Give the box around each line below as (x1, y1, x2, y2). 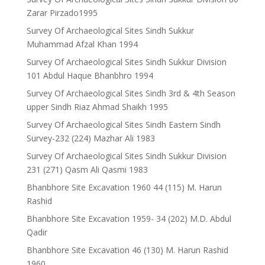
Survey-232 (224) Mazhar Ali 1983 (26, 132, 155, 144)
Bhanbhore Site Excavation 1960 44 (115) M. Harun (26, 182, 222, 193)
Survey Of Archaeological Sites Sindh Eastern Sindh (26, 119, 221, 130)
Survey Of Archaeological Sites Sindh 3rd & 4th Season (26, 88, 235, 99)
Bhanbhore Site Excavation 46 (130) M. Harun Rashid (26, 244, 228, 256)
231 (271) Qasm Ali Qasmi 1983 (26, 164, 148, 175)
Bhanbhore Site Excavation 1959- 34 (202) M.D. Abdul (26, 213, 231, 224)
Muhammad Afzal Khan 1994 (26, 38, 138, 50)
